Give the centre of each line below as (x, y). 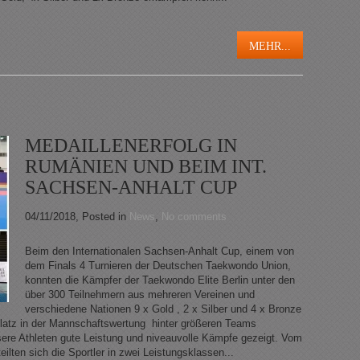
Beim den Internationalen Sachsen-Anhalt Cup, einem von (160, 252)
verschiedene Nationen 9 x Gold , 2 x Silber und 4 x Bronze (163, 309)
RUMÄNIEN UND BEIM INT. (146, 167)
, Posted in (102, 217)
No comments (194, 217)
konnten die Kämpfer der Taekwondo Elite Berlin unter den (160, 280)
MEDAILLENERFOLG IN (131, 146)
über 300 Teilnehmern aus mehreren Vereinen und (140, 295)
